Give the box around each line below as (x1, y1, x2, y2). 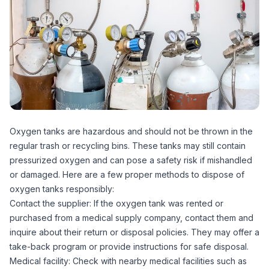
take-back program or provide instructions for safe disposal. (10, 241, 249, 252)
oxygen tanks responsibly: (10, 183, 114, 194)
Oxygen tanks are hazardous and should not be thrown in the (10, 125, 253, 136)
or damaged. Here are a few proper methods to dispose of (10, 169, 244, 180)
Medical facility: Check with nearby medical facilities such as (10, 255, 247, 266)
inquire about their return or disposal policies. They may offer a (10, 226, 259, 237)
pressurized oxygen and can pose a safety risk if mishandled (10, 154, 252, 165)
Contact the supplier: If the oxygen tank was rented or (10, 198, 223, 208)
